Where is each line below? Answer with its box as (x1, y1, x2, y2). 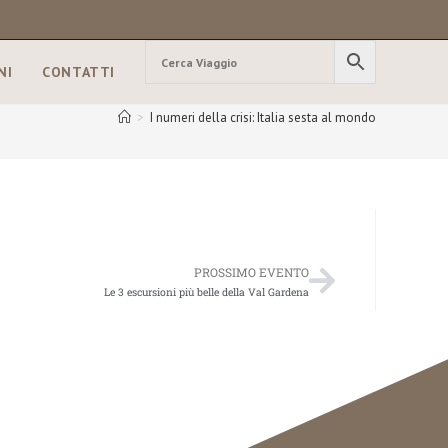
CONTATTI (42, 63, 115, 81)
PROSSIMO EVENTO (194, 264, 309, 280)
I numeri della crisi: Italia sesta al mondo (150, 109, 376, 126)
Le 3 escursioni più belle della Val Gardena (104, 285, 309, 299)
